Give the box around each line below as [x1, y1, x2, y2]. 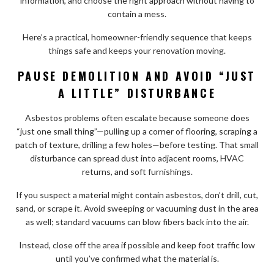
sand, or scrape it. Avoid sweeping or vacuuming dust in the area [15, 202, 259, 213]
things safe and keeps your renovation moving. [48, 45, 226, 56]
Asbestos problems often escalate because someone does [24, 112, 250, 123]
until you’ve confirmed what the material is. [55, 253, 219, 264]
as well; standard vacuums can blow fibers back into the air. [25, 216, 249, 227]
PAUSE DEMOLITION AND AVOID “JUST [17, 67, 257, 84]
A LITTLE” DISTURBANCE [57, 84, 217, 101]
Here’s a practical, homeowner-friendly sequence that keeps [22, 31, 252, 42]
